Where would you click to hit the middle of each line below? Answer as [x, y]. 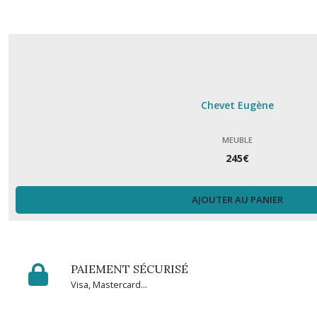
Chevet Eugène [237, 105]
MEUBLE [237, 140]
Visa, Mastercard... [109, 285]
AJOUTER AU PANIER [237, 200]
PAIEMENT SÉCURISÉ [129, 269]
